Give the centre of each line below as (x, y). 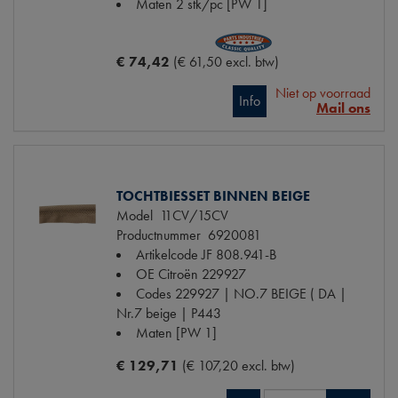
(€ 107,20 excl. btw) (239, 366)
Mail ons (343, 108)
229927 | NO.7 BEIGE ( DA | (261, 294)
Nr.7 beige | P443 (169, 314)
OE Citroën (167, 275)
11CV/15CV (191, 216)
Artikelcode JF (174, 255)
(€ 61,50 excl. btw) (226, 62)
